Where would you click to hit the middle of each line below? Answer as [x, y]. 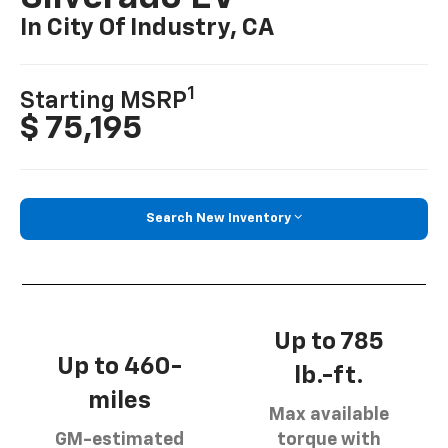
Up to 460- [119, 366]
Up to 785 [328, 341]
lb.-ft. [328, 375]
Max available [328, 414]
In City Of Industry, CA [147, 28]
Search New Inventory [218, 219]
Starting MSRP [104, 101]
